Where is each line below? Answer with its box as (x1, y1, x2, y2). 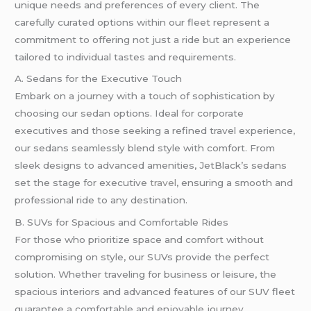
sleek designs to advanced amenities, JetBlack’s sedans (15, 160, 287, 171)
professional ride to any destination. (15, 194, 188, 206)
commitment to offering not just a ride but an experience (15, 33, 292, 45)
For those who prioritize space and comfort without (15, 234, 264, 246)
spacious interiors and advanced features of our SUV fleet (15, 286, 296, 298)
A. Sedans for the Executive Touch (15, 73, 183, 85)
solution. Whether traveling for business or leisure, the (15, 269, 277, 280)
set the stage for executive (15, 177, 151, 189)
